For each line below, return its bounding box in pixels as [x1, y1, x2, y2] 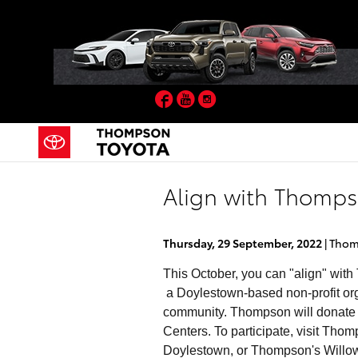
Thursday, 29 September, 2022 [163, 235, 322, 251]
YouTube [198, 87, 257, 107]
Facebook [177, 87, 242, 107]
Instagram [217, 87, 286, 107]
